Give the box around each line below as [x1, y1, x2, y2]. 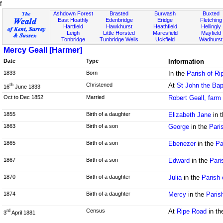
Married [86, 94, 105, 100]
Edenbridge [105, 17, 133, 23]
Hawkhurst [106, 23, 132, 29]
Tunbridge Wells [100, 36, 139, 42]
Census [86, 207, 105, 214]
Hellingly [201, 23, 221, 29]
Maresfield [152, 30, 178, 36]
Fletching [200, 17, 222, 23]
